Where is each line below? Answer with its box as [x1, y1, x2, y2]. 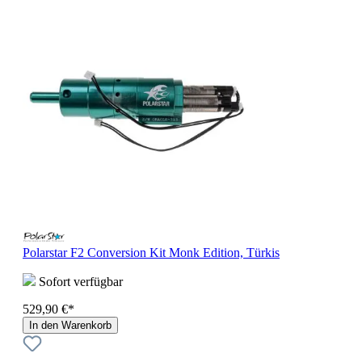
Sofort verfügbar [36, 275, 123, 289]
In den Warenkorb [29, 319, 112, 332]
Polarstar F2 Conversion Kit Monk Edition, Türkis [23, 246, 280, 260]
